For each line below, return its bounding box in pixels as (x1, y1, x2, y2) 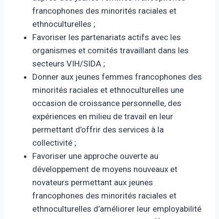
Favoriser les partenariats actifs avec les (32, 32, 181, 42)
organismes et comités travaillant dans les (32, 45, 189, 55)
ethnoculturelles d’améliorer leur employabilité (32, 204, 201, 214)
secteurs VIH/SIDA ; (32, 59, 105, 68)
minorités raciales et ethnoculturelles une (32, 85, 184, 95)
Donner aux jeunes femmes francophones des (32, 72, 202, 82)
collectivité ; (32, 138, 76, 148)
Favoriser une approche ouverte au (32, 151, 158, 161)
